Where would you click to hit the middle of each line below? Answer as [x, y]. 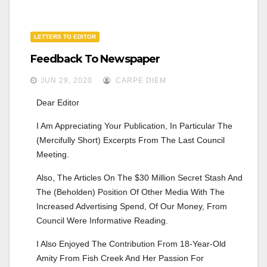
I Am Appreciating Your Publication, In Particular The [134, 125]
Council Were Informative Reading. [102, 220]
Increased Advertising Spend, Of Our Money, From [132, 206]
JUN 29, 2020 [66, 80]
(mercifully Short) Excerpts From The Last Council [131, 140]
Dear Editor [58, 102]
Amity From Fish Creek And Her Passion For [120, 258]
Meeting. [53, 154]
